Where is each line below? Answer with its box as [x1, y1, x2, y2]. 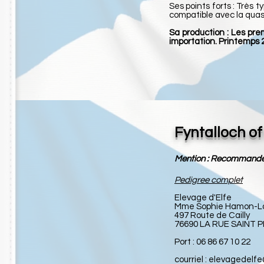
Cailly [229, 211, 250, 220]
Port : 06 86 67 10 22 [174, 237, 250, 246]
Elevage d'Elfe [174, 193, 232, 202]
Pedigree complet [174, 176, 243, 184]
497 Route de [174, 211, 229, 220]
